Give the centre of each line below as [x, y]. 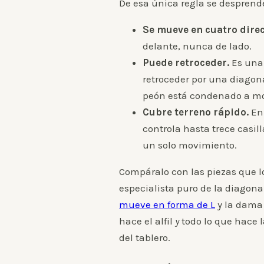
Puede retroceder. [186, 63]
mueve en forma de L [167, 205]
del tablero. [145, 238]
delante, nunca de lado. [197, 46]
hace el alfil [147, 221]
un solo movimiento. [190, 145]
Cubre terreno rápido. [196, 112]
